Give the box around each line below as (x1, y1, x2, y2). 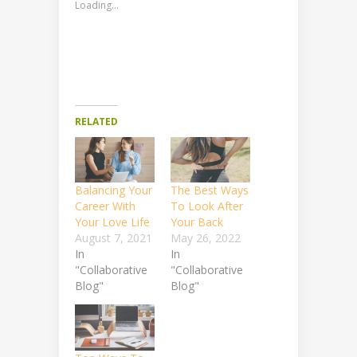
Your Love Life (75, 214, 150, 230)
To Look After (171, 198, 243, 214)
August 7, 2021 (75, 230, 152, 246)
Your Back (171, 214, 223, 230)
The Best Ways (171, 182, 249, 198)
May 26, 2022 (171, 230, 241, 246)
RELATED (75, 115, 118, 129)
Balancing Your (75, 182, 152, 198)
